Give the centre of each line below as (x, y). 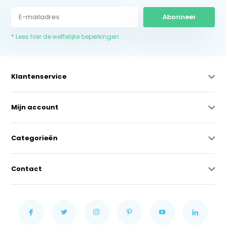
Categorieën (35, 138)
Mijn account (35, 107)
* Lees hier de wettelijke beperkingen (65, 36)
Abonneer (179, 17)
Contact (27, 168)
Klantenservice (39, 76)
